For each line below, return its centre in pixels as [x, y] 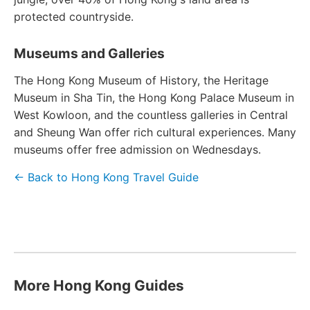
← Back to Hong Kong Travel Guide [106, 177]
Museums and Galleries [89, 53]
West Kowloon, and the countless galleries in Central [151, 115]
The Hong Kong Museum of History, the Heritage [141, 80]
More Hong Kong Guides [99, 285]
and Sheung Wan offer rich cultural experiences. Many [155, 132]
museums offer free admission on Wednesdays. [137, 149]
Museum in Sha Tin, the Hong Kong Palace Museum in [154, 98]
